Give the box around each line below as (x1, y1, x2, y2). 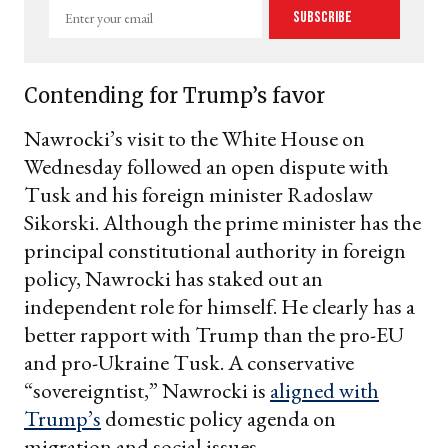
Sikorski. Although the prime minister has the (24, 207, 421, 237)
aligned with (270, 375, 379, 405)
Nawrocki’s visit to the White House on (24, 123, 365, 153)
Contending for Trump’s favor (24, 82, 330, 108)
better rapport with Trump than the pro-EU (24, 319, 404, 349)
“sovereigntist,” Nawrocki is (24, 375, 270, 405)
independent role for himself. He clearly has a (24, 291, 415, 321)
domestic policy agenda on (101, 403, 336, 433)
